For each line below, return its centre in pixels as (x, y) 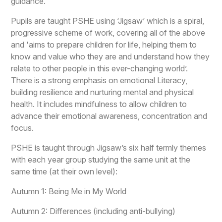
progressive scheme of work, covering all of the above (108, 32)
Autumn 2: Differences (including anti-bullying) (93, 211)
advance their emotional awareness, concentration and (109, 116)
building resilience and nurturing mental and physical (103, 92)
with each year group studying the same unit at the (101, 159)
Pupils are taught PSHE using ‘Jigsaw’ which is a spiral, (108, 21)
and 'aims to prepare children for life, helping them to (104, 44)
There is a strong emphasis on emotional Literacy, (99, 80)
